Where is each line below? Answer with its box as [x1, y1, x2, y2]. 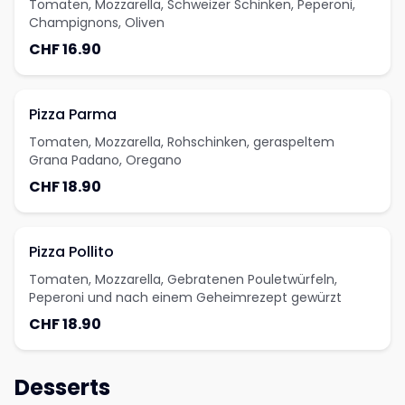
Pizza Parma [29, 104, 117, 125]
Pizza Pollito [29, 241, 114, 262]
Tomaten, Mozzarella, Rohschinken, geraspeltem [29, 133, 334, 151]
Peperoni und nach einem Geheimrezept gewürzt [29, 288, 342, 306]
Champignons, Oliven [29, 14, 165, 32]
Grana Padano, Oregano [29, 151, 182, 169]
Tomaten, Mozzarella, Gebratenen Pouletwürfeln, [29, 270, 337, 288]
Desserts [14, 372, 110, 402]
